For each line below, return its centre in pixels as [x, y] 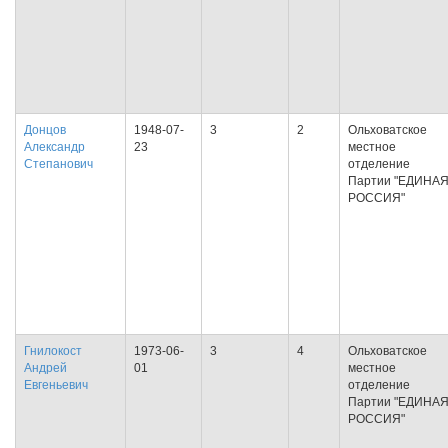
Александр [54, 147]
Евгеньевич [56, 385]
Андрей [45, 368]
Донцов [45, 130]
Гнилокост [53, 351]
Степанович [58, 164]
